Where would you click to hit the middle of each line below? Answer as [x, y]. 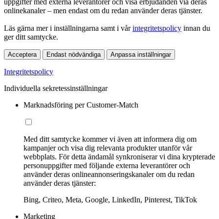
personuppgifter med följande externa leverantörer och [107, 166]
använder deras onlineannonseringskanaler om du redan [109, 175]
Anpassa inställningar [141, 55]
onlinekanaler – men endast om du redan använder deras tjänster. [103, 11]
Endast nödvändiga [74, 55]
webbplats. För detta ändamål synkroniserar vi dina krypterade [119, 157]
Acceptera [22, 55]
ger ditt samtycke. [31, 37]
